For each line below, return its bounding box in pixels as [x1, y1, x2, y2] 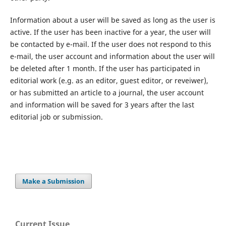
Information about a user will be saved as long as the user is [10, 15, 215, 25]
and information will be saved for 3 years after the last [10, 99, 194, 109]
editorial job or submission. [10, 111, 103, 122]
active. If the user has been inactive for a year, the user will [10, 27, 211, 37]
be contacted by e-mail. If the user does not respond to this [10, 39, 211, 49]
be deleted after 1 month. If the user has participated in [10, 63, 200, 73]
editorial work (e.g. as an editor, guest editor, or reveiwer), [10, 75, 208, 85]
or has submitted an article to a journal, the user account [10, 87, 204, 97]
